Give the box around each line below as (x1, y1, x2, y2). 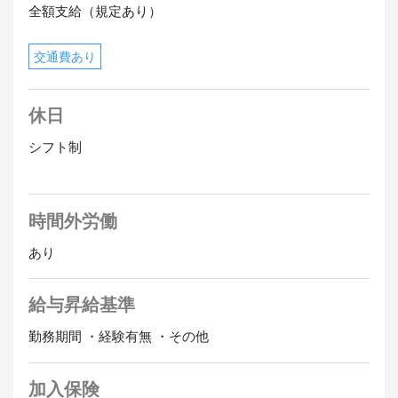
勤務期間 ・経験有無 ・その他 (28, 328, 209, 346)
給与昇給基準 (28, 294, 135, 316)
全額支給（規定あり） (28, 3, 162, 20)
